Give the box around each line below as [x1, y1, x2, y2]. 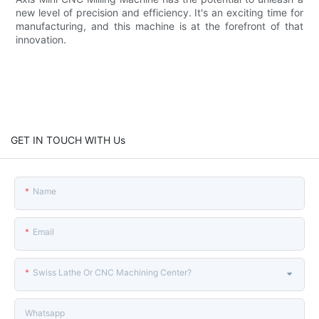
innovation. [16, 33, 67, 46]
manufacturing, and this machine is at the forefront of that [16, 19, 303, 32]
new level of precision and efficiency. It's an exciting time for [16, 6, 303, 19]
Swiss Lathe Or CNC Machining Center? [33, 266, 192, 278]
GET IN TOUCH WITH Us [11, 133, 125, 146]
